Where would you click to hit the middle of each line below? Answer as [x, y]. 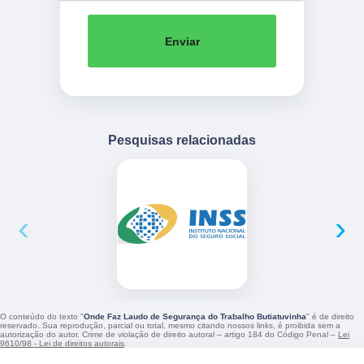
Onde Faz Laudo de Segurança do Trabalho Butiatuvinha [195, 317]
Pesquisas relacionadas [182, 140]
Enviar [182, 41]
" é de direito [330, 317]
